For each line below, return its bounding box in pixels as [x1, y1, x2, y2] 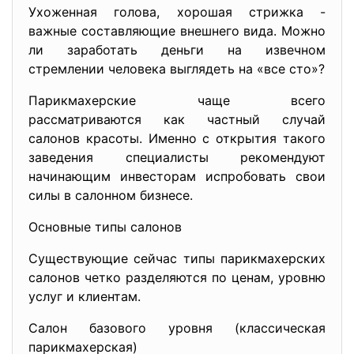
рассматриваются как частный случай [28, 111, 326, 127]
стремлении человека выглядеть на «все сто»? [28, 61, 325, 77]
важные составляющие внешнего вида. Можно [28, 23, 326, 39]
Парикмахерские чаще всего [28, 92, 326, 108]
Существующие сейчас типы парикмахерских [28, 250, 326, 266]
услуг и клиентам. [28, 288, 141, 304]
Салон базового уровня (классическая [28, 320, 326, 336]
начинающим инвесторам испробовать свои [28, 168, 326, 184]
